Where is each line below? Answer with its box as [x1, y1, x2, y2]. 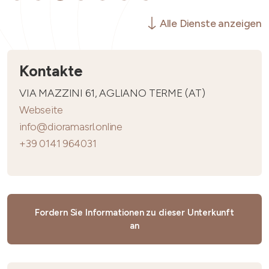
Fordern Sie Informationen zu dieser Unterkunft [35, 207, 234, 218]
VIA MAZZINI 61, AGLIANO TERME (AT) [19, 86, 206, 99]
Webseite [19, 103, 63, 116]
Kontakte [19, 62, 83, 80]
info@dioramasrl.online [19, 120, 123, 133]
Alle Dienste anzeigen [159, 17, 262, 29]
